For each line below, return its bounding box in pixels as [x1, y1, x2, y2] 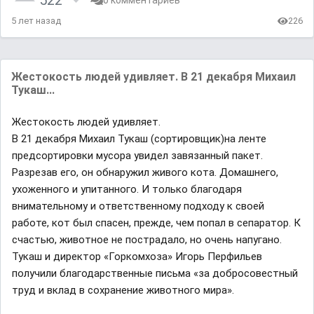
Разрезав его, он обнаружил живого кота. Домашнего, [12, 166, 278, 179]
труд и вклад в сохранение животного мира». [12, 284, 234, 297]
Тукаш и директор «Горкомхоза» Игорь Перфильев [12, 250, 262, 264]
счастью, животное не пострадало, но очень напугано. [12, 233, 282, 247]
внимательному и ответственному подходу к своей [12, 200, 264, 213]
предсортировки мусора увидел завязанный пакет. [12, 149, 263, 163]
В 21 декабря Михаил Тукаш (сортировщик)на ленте [12, 132, 266, 146]
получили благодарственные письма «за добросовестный [12, 267, 298, 280]
